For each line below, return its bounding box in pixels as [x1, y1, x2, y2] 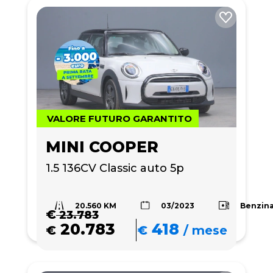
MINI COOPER [46, 138, 158, 156]
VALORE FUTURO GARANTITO [47, 113, 192, 124]
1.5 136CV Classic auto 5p [46, 161, 184, 175]
